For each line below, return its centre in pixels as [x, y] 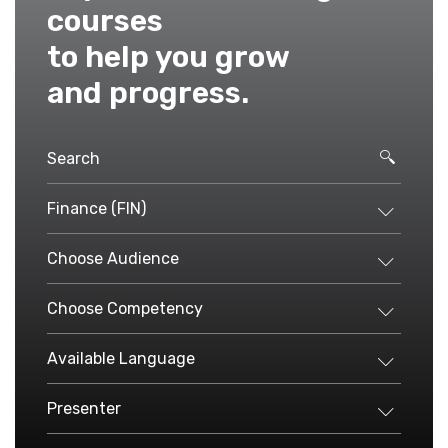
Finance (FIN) [96, 208]
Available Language [121, 358]
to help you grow [168, 57]
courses [105, 21]
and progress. [148, 93]
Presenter [84, 408]
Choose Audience [113, 258]
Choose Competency [125, 308]
